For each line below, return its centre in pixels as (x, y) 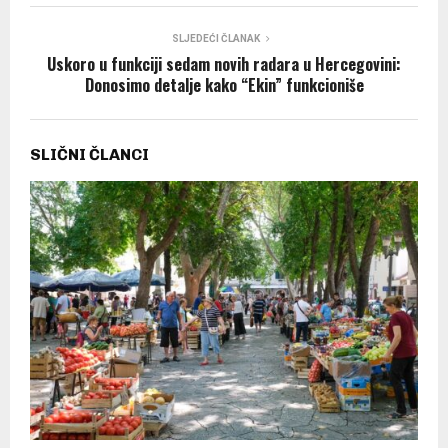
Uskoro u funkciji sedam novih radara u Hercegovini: (224, 64)
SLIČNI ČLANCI (89, 155)
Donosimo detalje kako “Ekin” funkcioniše (224, 85)
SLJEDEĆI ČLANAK (216, 39)
